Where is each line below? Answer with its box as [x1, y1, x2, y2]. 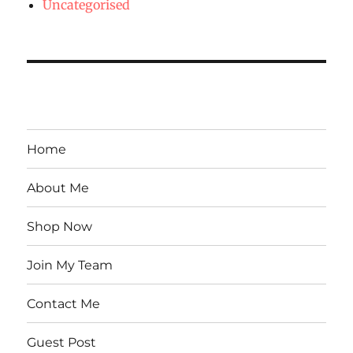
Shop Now [27, 218, 93, 234]
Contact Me [27, 295, 101, 311]
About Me [27, 180, 90, 195]
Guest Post [27, 334, 97, 350]
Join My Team [27, 257, 113, 273]
